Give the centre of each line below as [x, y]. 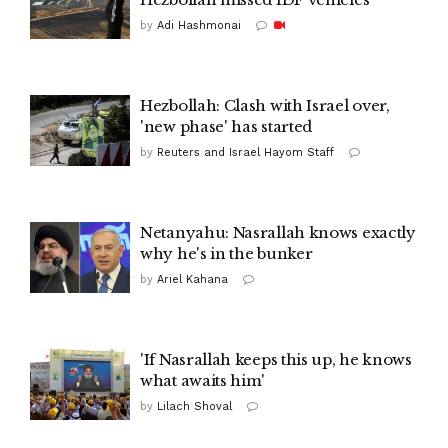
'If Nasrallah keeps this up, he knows [276, 359]
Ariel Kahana [192, 279]
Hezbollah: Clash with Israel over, [265, 105]
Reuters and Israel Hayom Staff [245, 152]
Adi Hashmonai [199, 25]
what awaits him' [203, 380]
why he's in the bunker [226, 253]
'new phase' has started [226, 126]
